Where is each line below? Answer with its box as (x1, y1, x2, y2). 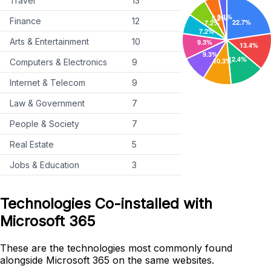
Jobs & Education (10, 160, 79, 171)
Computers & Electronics (10, 57, 107, 68)
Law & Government (10, 98, 85, 109)
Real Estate (10, 139, 54, 150)
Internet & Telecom (10, 77, 85, 88)
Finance (10, 16, 41, 27)
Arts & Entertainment (10, 36, 89, 47)
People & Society (10, 119, 79, 129)
